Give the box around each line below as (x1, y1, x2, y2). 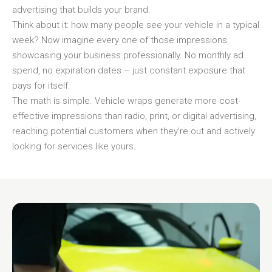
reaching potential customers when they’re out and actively (12, 125, 255, 137)
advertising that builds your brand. (12, 4, 151, 15)
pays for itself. (12, 80, 70, 91)
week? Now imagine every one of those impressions (12, 34, 227, 46)
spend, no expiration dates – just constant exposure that (12, 64, 245, 76)
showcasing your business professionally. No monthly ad (12, 49, 243, 61)
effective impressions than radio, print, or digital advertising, (12, 110, 256, 121)
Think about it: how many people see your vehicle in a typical (12, 19, 259, 30)
